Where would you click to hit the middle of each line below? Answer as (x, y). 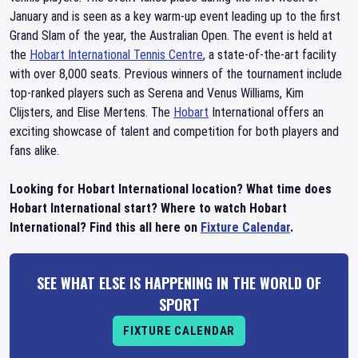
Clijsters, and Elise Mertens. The (91, 112)
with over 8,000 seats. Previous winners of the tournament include (176, 74)
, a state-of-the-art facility (270, 55)
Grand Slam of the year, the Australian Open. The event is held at (171, 36)
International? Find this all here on (105, 227)
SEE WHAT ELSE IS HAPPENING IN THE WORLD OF (179, 283)
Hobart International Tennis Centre (116, 55)
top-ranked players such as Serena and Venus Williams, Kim (157, 93)
